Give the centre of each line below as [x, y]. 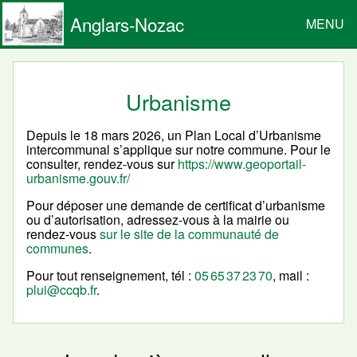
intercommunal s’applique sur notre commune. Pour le [178, 150]
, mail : [291, 276]
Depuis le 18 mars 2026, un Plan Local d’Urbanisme [174, 135]
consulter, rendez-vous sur [102, 164]
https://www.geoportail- [242, 164]
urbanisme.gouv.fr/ [78, 178]
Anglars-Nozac [127, 24]
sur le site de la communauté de [189, 234]
